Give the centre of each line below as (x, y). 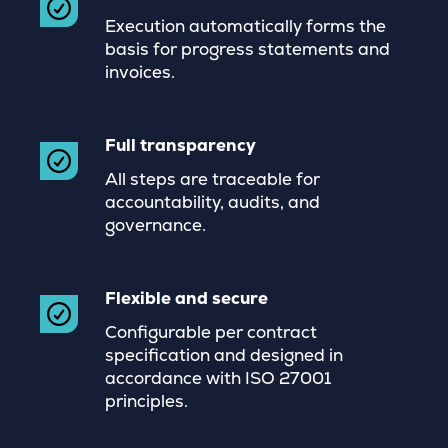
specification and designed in (224, 355)
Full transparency (180, 145)
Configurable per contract (211, 332)
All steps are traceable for (212, 179)
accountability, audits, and (212, 202)
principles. (146, 401)
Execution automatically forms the (245, 26)
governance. (155, 225)
